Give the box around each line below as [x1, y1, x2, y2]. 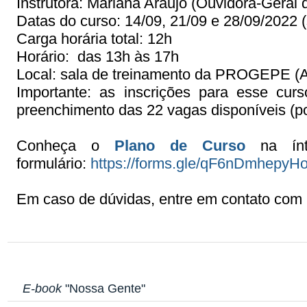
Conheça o [16, 137, 100, 154]
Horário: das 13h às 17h [16, 48, 180, 65]
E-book [23, 281, 62, 295]
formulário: [16, 155, 91, 172]
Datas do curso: [16, 12, 125, 29]
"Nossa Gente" [62, 281, 146, 295]
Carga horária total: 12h [16, 30, 173, 47]
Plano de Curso [114, 137, 246, 154]
